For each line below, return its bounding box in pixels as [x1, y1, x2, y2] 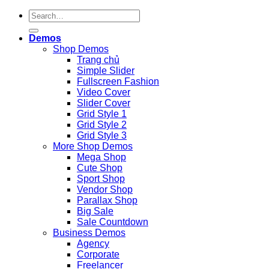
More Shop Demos [53, 141, 133, 151]
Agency [77, 238, 109, 249]
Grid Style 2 [77, 119, 127, 130]
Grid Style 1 [77, 109, 127, 119]
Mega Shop [77, 152, 126, 162]
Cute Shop [77, 163, 122, 173]
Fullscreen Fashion [77, 76, 159, 86]
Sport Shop [77, 174, 125, 184]
